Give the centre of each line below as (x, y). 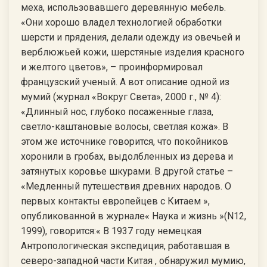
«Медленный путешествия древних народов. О (126, 186)
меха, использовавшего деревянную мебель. (123, 7)
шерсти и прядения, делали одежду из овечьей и (131, 37)
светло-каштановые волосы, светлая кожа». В (125, 127)
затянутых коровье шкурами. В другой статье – (127, 171)
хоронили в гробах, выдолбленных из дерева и (127, 156)
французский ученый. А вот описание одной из (125, 82)
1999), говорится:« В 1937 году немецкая (111, 231)
